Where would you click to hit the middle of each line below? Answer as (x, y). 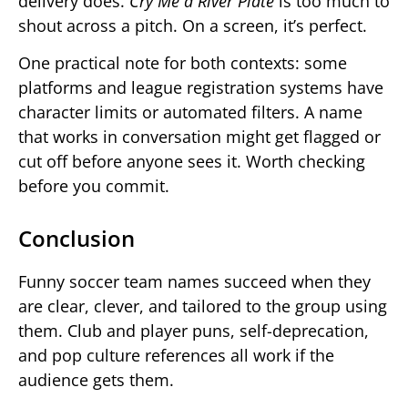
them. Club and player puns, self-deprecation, (194, 330)
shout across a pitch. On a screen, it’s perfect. (193, 25)
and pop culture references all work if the (176, 355)
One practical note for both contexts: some (183, 62)
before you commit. (94, 185)
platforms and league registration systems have (201, 87)
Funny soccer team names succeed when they (194, 281)
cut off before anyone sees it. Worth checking (192, 161)
